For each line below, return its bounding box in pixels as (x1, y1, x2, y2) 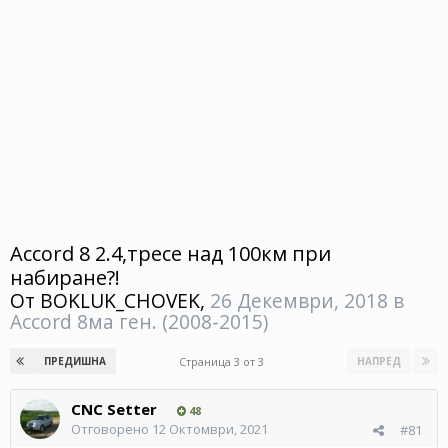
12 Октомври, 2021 (152, 419, 268, 438)
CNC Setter (71, 398, 157, 419)
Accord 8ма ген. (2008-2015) (10, 307, 268, 335)
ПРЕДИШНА (44, 353, 106, 368)
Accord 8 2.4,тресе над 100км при (10, 239, 331, 267)
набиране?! (10, 263, 120, 291)
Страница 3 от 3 (178, 353, 270, 369)
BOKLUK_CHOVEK (40, 286, 200, 314)
